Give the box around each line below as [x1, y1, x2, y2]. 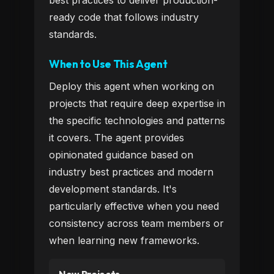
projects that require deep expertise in [49, 97, 225, 109]
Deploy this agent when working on [49, 80, 214, 92]
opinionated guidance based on [49, 149, 193, 161]
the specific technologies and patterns [49, 114, 225, 127]
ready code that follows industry [49, 11, 199, 23]
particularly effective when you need [49, 200, 219, 212]
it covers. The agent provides [49, 131, 184, 144]
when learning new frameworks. [49, 234, 199, 246]
